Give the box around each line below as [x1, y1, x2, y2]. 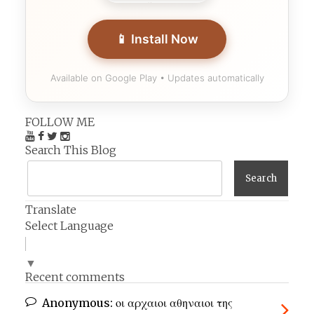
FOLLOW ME [25, 115, 95, 130]
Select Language [25, 218, 114, 233]
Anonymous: [42, 296, 113, 310]
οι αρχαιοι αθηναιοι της [113, 296, 233, 310]
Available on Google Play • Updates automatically [50, 72, 264, 84]
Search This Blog [25, 143, 116, 158]
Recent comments [25, 270, 125, 285]
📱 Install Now [116, 32, 198, 47]
